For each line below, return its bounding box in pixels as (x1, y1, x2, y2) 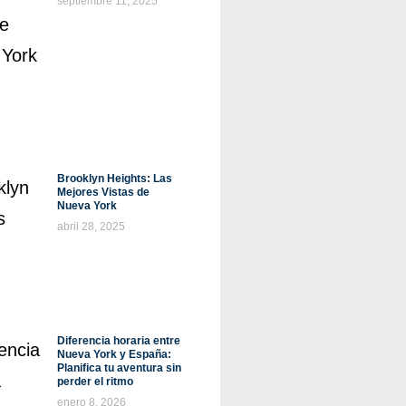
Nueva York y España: (56, 348, 171, 362)
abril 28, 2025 (56, 219, 125, 233)
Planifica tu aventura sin (56, 362, 181, 375)
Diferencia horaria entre (56, 334, 180, 348)
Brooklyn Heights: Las (56, 171, 172, 185)
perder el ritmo (56, 375, 133, 389)
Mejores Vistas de (56, 185, 150, 198)
